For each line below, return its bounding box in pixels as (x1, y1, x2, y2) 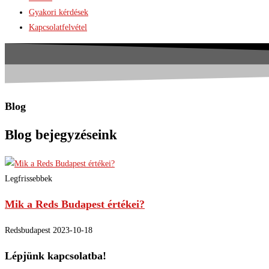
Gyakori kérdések (29, 7, 88, 17)
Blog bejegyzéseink (5, 127, 117, 142)
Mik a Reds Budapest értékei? (5, 198, 145, 211)
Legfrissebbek (5, 174, 52, 184)
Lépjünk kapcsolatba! (5, 250, 106, 262)
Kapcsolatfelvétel (29, 22, 87, 32)
